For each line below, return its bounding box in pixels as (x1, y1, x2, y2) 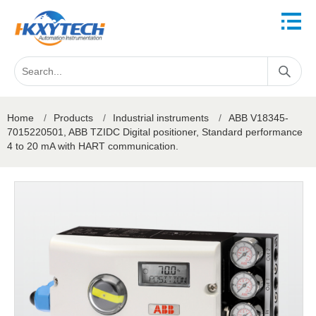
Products (54, 112, 93, 123)
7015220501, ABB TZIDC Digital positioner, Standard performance (7, 126, 303, 138)
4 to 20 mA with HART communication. (7, 140, 178, 152)
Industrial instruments (113, 112, 209, 123)
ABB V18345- (229, 112, 288, 123)
